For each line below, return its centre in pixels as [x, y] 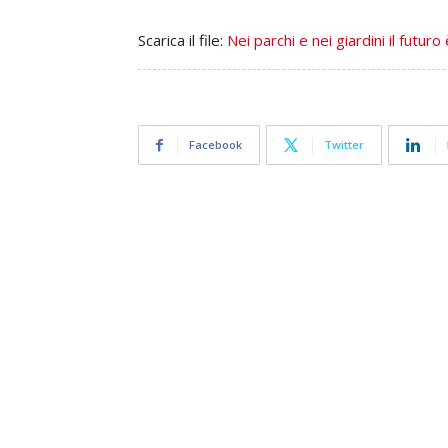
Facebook [215, 144]
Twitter [344, 144]
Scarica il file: [182, 40]
